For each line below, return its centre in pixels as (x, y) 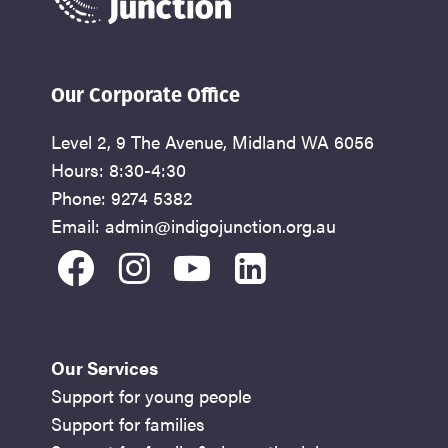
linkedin (302, 264)
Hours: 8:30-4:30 (119, 170)
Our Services (105, 368)
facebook (137, 264)
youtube (244, 264)
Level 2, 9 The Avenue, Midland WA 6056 (213, 142)
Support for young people (151, 396)
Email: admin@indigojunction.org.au (194, 226)
